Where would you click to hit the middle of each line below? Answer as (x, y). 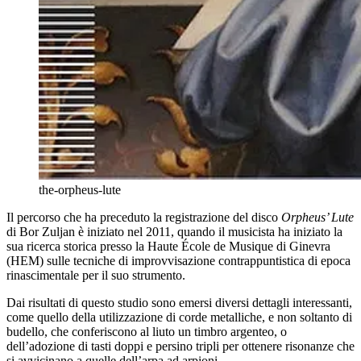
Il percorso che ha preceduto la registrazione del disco (144, 218)
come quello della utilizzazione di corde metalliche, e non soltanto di (179, 317)
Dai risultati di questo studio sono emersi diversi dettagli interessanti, (179, 303)
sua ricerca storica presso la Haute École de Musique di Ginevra (168, 247)
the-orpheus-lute (80, 190)
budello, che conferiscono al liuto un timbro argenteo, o (147, 332)
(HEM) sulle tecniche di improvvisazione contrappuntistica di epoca (178, 261)
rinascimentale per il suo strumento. (96, 276)
